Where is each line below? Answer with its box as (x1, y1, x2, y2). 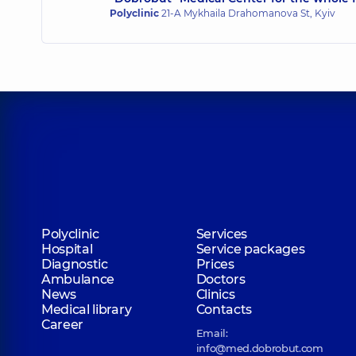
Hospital (41, 242, 93, 257)
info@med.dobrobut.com (195, 342, 323, 354)
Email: (195, 327, 228, 339)
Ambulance (41, 272, 115, 287)
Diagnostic (41, 257, 108, 272)
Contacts (195, 302, 252, 317)
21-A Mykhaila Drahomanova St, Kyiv (159, 6, 335, 19)
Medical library (41, 302, 132, 317)
